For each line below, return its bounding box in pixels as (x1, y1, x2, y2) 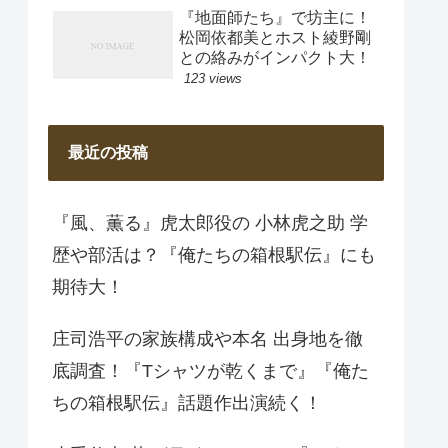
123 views (184, 70, 242, 86)
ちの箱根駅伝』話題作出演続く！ (52, 393, 322, 414)
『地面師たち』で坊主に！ (179, 8, 371, 26)
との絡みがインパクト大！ (179, 48, 371, 66)
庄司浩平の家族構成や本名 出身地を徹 (52, 329, 363, 350)
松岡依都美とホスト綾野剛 (179, 28, 371, 46)
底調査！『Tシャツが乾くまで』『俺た (52, 361, 369, 382)
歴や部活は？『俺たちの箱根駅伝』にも (52, 245, 376, 266)
